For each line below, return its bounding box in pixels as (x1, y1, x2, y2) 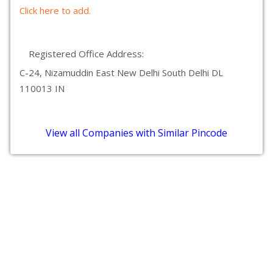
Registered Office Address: (29, 48, 144, 60)
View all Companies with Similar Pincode (46, 126, 227, 140)
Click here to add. (19, 4, 91, 16)
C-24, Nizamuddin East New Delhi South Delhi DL (19, 66, 223, 79)
